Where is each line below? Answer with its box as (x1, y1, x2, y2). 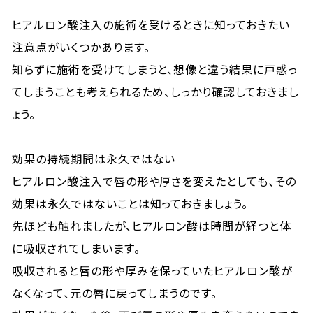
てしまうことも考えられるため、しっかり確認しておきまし (12, 83, 299, 100)
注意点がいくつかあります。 (12, 38, 150, 55)
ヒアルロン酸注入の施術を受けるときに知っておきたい (12, 16, 291, 33)
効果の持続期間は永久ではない (12, 150, 176, 167)
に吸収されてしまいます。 (12, 240, 140, 256)
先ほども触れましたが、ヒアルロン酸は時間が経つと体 (12, 217, 292, 234)
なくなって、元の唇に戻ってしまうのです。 (12, 284, 218, 301)
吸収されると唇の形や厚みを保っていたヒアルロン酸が (12, 262, 293, 279)
